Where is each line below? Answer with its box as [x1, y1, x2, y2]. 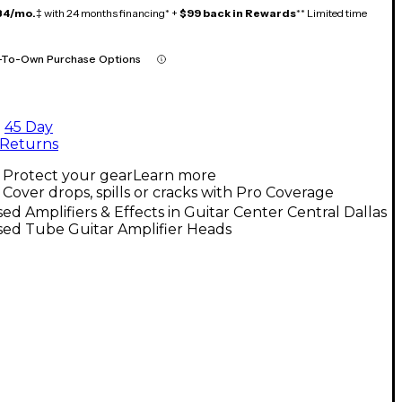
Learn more [133, 166, 216, 184]
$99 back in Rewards [179, 5, 296, 20]
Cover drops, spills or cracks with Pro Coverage [3, 183, 334, 201]
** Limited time [296, 5, 367, 20]
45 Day [4, 118, 53, 135]
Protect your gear [3, 166, 133, 184]
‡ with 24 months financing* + [36, 5, 179, 20]
